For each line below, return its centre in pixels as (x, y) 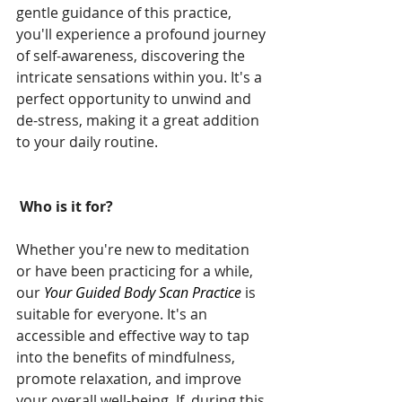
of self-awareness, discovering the (132, 55)
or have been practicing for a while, (136, 271)
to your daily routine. (87, 141)
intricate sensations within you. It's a (141, 77)
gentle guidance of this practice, (126, 12)
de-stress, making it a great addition (140, 120)
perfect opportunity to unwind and (135, 98)
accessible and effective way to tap (135, 335)
